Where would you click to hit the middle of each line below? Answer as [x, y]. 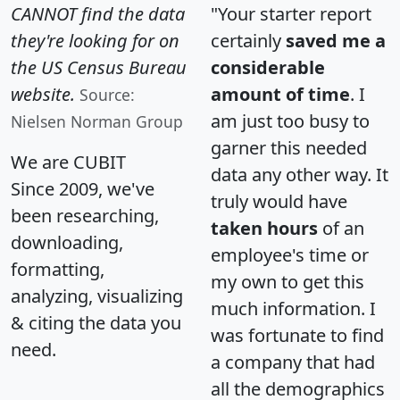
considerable [268, 67]
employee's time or [290, 254]
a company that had [293, 362]
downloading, [67, 242]
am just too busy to [290, 121]
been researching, [85, 215]
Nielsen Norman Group [97, 121]
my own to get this [287, 281]
